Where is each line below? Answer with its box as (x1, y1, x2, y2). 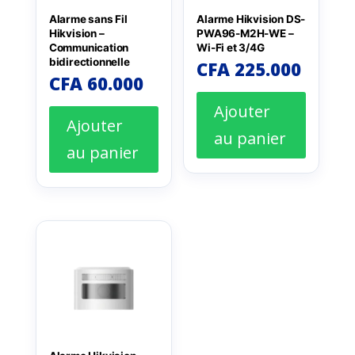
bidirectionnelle (48, 55, 130, 69)
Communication (48, 41, 129, 55)
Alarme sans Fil (48, 13, 128, 26)
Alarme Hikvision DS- (197, 13, 306, 26)
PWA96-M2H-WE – (197, 27, 294, 40)
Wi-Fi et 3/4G (197, 41, 265, 55)
